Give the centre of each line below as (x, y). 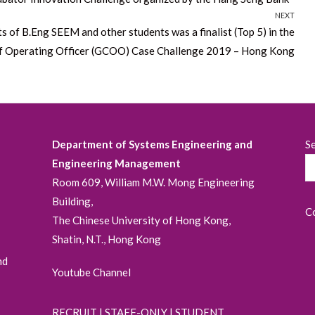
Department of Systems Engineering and (152, 144)
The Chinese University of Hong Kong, (141, 220)
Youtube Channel (91, 272)
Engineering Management (116, 163)
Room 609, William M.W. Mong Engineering (153, 182)
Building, (72, 201)
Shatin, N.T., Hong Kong (106, 239)
